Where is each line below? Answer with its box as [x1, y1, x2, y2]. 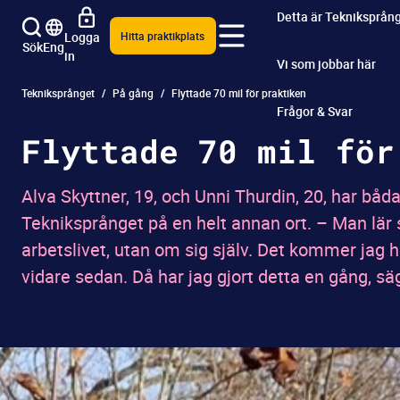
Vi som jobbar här [277, 54, 376, 72]
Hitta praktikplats [121, 29, 205, 43]
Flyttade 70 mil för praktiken [171, 86, 306, 100]
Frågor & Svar [277, 102, 353, 120]
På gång [112, 86, 154, 100]
